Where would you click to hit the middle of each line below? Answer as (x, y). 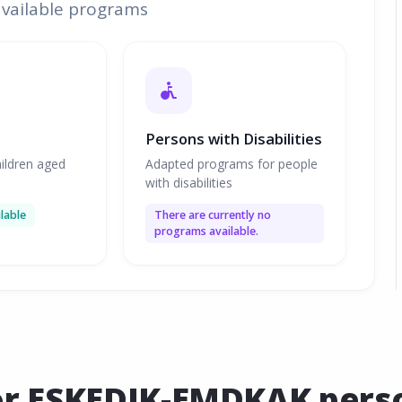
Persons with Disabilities (234, 139)
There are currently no (213, 215)
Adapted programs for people (232, 163)
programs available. (207, 232)
